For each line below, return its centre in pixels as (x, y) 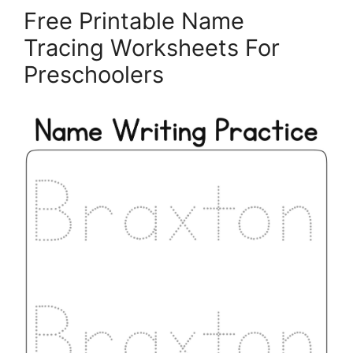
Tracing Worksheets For (152, 47)
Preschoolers (94, 74)
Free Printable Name (134, 20)
